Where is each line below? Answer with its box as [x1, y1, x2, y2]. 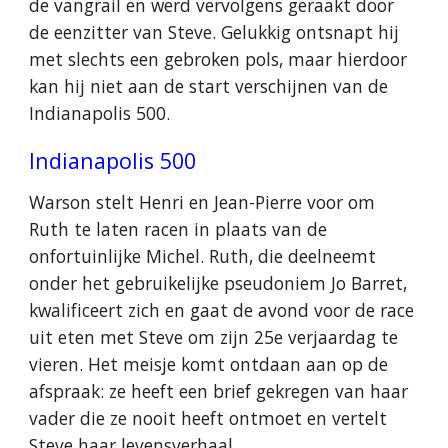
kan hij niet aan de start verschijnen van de [29, 74, 389, 98]
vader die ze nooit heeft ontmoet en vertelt [29, 406, 388, 430]
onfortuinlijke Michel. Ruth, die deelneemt [29, 244, 377, 268]
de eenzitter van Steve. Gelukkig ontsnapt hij [29, 20, 400, 44]
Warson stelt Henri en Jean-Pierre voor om [29, 190, 376, 214]
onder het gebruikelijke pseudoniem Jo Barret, [29, 271, 408, 295]
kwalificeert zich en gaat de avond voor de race [29, 298, 415, 322]
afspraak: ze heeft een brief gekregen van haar [29, 379, 409, 403]
